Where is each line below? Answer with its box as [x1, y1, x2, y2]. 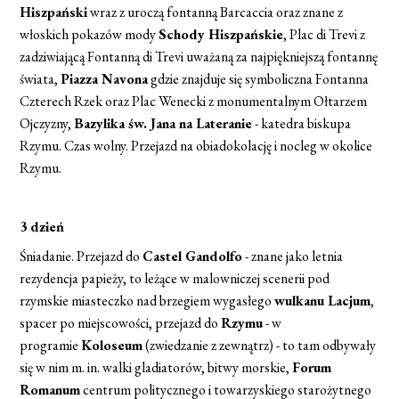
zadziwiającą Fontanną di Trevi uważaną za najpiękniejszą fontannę [20, 47, 379, 66]
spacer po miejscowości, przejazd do [20, 313, 222, 332]
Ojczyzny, [20, 114, 75, 133]
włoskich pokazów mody [20, 25, 159, 44]
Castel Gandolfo [142, 247, 243, 265]
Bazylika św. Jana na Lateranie [74, 114, 253, 133]
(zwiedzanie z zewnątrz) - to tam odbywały [142, 336, 377, 354]
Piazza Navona [61, 69, 149, 88]
